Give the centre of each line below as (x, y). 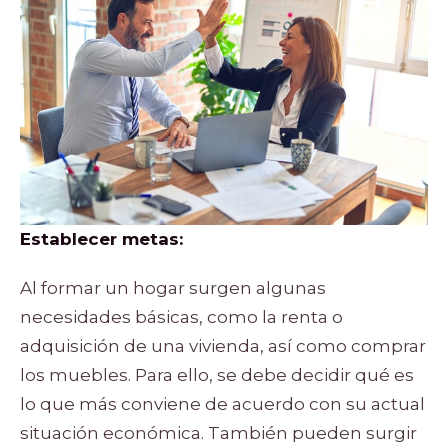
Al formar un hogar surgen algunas (173, 287)
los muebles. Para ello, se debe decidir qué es (217, 374)
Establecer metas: (101, 238)
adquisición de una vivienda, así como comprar (223, 345)
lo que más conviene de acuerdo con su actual (222, 403)
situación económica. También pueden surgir (218, 432)
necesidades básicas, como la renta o (181, 316)
